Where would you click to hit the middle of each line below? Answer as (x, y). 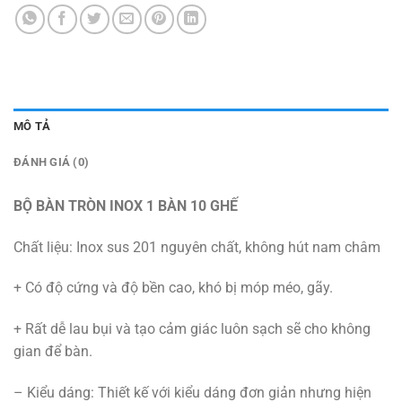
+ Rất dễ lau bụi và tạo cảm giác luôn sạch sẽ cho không (192, 329)
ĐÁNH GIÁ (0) (52, 162)
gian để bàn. (53, 352)
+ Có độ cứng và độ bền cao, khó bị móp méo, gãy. (173, 288)
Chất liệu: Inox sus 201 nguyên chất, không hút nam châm (197, 247)
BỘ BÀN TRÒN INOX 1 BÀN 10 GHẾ (126, 205)
